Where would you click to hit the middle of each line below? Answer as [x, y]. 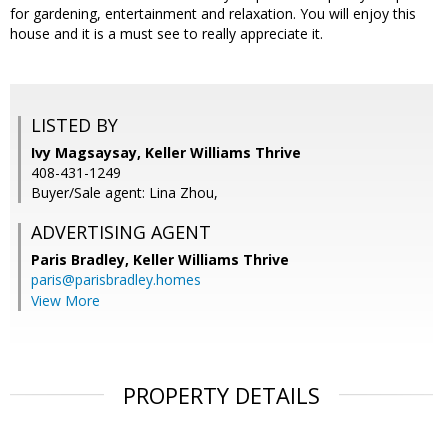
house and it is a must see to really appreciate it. [166, 34]
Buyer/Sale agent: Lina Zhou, [124, 193]
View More [65, 301]
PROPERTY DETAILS [221, 395]
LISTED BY [74, 125]
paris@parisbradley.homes [116, 280]
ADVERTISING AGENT [121, 232]
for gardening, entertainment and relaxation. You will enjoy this [213, 14]
